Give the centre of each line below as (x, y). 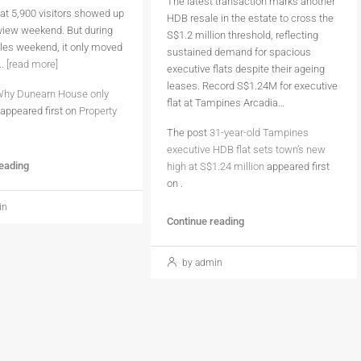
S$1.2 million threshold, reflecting (242, 35)
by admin (201, 263)
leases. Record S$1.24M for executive (252, 86)
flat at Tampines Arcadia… (225, 103)
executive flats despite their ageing (245, 69)
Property (98, 111)
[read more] (33, 64)
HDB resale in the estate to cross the (250, 18)
